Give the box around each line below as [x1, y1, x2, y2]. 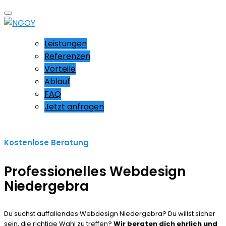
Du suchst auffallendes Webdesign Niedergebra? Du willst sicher [4, 208, 215, 218]
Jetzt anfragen [44, 101, 104, 112]
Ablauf [44, 76, 70, 87]
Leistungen [44, 38, 87, 49]
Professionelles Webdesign [4, 162, 186, 181]
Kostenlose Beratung [4, 137, 89, 148]
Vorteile [44, 63, 76, 75]
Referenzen [44, 50, 90, 62]
